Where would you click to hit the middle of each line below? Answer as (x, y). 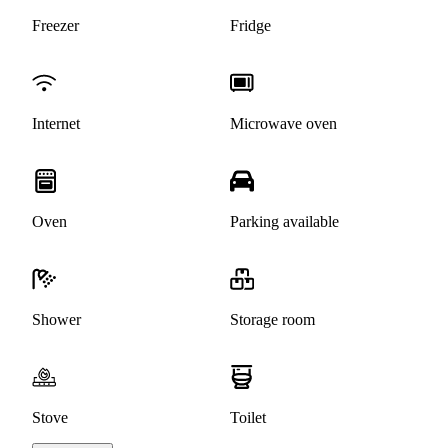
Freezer (55, 26)
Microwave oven (283, 124)
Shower (56, 320)
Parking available (284, 222)
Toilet (248, 418)
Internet (56, 124)
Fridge (250, 26)
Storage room (272, 320)
